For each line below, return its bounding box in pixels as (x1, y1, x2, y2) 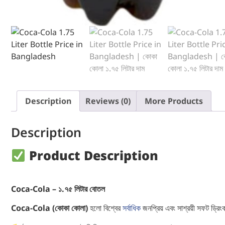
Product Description (29, 147, 158, 164)
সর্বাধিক (123, 202, 141, 214)
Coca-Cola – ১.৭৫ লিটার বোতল (11, 183, 105, 195)
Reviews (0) (85, 95, 131, 107)
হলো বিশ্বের (88, 202, 123, 214)
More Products (145, 95, 203, 107)
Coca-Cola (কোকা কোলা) (11, 202, 88, 214)
